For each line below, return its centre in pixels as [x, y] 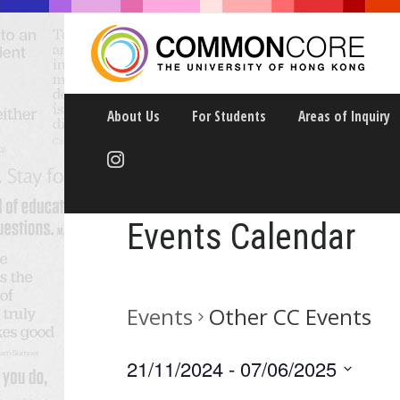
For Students [229, 116]
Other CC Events [290, 317]
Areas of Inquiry [344, 116]
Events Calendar [241, 237]
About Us [133, 116]
